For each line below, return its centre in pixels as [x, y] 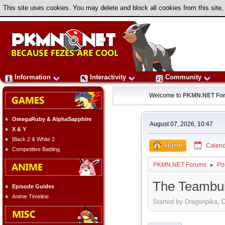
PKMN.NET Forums [180, 165]
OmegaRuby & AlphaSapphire [52, 119]
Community [183, 77]
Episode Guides [33, 186]
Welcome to [166, 95]
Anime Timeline [30, 196]
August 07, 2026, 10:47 [181, 124]
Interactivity [108, 77]
